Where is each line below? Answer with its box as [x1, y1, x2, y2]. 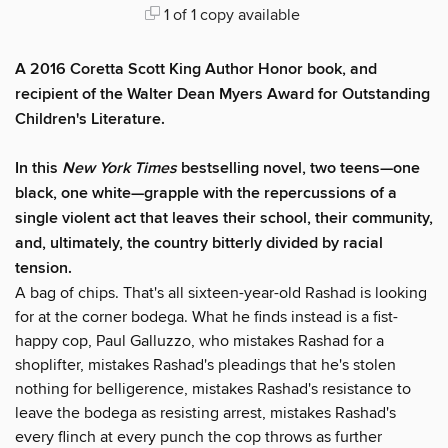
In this [15, 157, 62, 179]
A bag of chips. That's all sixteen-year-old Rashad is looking [15, 282, 427, 303]
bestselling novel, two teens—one [177, 157, 420, 179]
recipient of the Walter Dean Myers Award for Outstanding [15, 83, 430, 105]
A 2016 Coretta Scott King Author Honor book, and [15, 58, 377, 80]
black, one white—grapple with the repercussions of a [15, 182, 397, 204]
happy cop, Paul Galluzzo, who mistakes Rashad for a [15, 330, 384, 351]
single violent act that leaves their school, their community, [15, 207, 433, 229]
